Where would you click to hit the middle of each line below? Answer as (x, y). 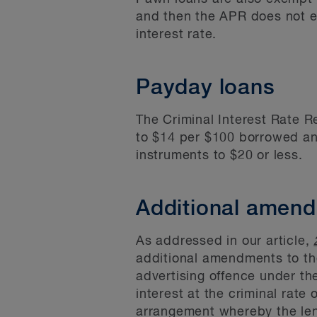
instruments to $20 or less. (219, 156)
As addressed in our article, (225, 241)
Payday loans (206, 88)
